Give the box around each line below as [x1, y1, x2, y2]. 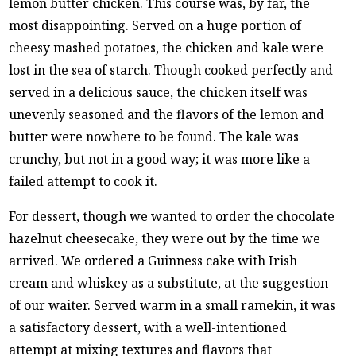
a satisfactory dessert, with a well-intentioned [9, 318, 288, 336]
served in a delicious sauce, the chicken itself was [9, 83, 308, 101]
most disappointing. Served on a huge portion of [9, 16, 302, 34]
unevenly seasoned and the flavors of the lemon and [9, 105, 325, 123]
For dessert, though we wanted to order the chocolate [9, 207, 335, 225]
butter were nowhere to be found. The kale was [9, 127, 300, 145]
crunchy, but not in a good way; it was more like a [9, 149, 311, 168]
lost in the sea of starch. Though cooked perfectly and [9, 60, 334, 79]
